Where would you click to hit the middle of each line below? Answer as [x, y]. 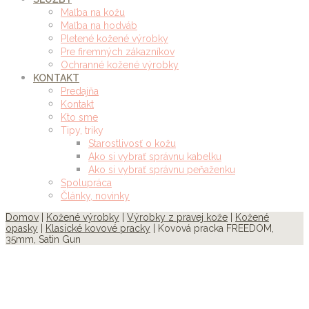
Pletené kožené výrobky [114, 39]
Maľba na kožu [93, 12]
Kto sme [79, 117]
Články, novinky [95, 196]
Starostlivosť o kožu [132, 143]
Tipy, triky [82, 130]
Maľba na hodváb [99, 26]
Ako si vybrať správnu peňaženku [162, 170]
